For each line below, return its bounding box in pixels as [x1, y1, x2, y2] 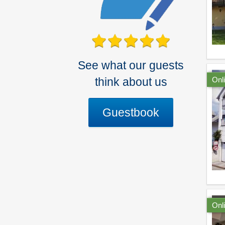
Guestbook [102, 106, 160, 119]
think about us [94, 76, 167, 89]
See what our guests [78, 59, 184, 72]
